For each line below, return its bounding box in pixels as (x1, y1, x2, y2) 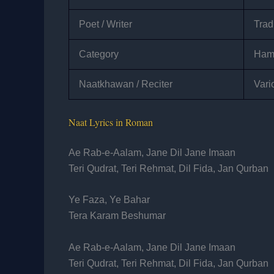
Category (79, 48, 119, 59)
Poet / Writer (79, 18, 132, 29)
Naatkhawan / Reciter (79, 78, 172, 89)
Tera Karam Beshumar (68, 210, 166, 221)
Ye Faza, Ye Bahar (68, 194, 150, 206)
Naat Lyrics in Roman (68, 115, 153, 128)
